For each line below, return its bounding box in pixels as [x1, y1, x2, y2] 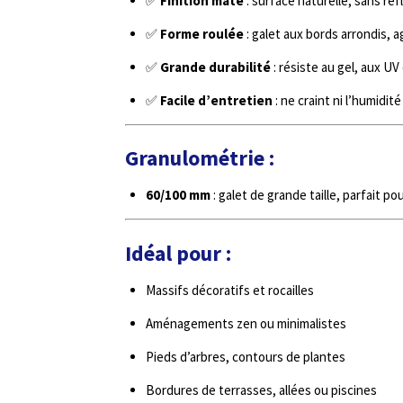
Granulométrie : [125, 145, 274, 172]
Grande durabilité [159, 58, 271, 76]
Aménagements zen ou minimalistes [145, 314, 346, 332]
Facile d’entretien [159, 91, 273, 109]
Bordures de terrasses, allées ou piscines [145, 381, 377, 399]
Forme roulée [159, 24, 244, 42]
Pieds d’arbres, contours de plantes [145, 347, 345, 365]
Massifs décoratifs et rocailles [145, 281, 314, 299]
